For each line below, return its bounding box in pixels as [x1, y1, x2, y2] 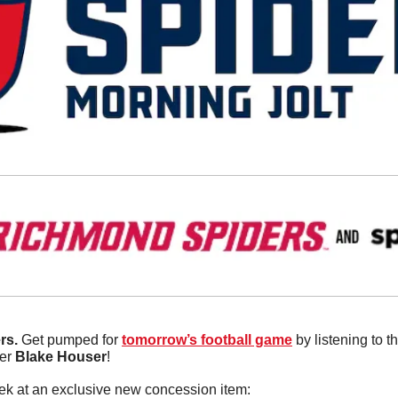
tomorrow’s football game [122, 331, 292, 347]
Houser [57, 348, 107, 364]
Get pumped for [21, 331, 122, 347]
